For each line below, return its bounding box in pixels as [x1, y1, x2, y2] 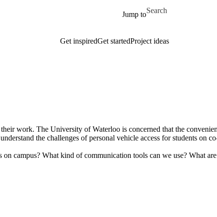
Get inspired [60, 37, 97, 45]
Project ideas [130, 37, 169, 45]
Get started [97, 37, 130, 45]
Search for [146, 2, 178, 10]
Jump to [122, 10, 146, 18]
